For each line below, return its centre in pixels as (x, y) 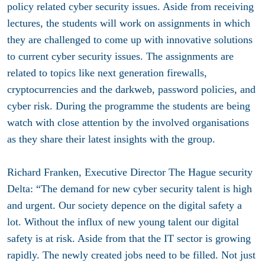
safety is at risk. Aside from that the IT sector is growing (129, 239)
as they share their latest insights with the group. (111, 139)
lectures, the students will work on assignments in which (129, 23)
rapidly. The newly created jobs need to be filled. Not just (131, 255)
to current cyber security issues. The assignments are (120, 56)
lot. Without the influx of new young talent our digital (123, 222)
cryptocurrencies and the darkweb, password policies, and (131, 90)
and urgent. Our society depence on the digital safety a (125, 206)
